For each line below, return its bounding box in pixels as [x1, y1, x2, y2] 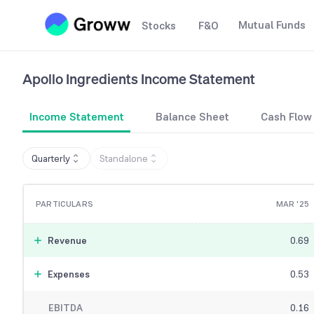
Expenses [47, 268, 90, 281]
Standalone [100, 152, 148, 165]
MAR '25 [275, 198, 309, 210]
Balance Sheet [156, 109, 229, 125]
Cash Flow [261, 109, 312, 125]
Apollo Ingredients [22, 69, 138, 88]
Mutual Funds [238, 18, 306, 32]
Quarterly [32, 152, 70, 165]
